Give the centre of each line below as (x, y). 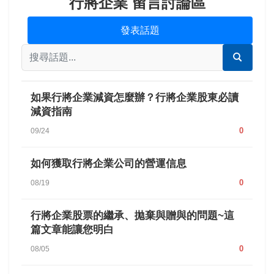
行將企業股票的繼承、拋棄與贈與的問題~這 (132, 216)
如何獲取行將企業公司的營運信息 (109, 164)
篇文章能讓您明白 (72, 230)
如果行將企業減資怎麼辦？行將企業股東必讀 (135, 98)
